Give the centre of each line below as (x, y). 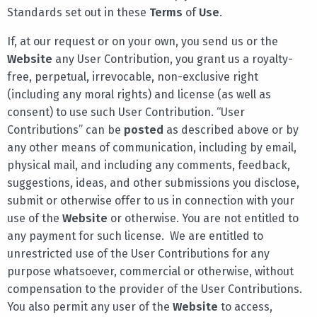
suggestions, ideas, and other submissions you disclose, (153, 183)
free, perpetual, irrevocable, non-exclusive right (133, 76)
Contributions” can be (65, 129)
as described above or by (231, 129)
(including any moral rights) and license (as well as (139, 94)
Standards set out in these (78, 12)
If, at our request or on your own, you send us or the (143, 41)
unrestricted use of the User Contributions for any (138, 253)
